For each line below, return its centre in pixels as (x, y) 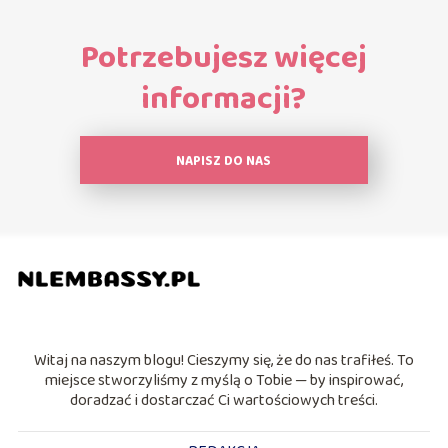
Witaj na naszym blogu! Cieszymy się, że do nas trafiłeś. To (224, 360)
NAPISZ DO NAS (224, 161)
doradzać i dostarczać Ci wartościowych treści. (224, 400)
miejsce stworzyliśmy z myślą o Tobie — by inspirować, (224, 380)
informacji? (224, 99)
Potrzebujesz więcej (223, 58)
